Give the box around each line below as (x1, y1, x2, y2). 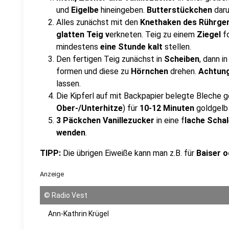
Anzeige (40, 170, 64, 178)
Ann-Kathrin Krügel (48, 210, 109, 218)
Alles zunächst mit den (56, 17, 138, 27)
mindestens (56, 42, 100, 52)
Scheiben (162, 54, 199, 64)
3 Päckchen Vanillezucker (56, 116, 154, 125)
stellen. (163, 42, 191, 52)
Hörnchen (131, 66, 168, 76)
